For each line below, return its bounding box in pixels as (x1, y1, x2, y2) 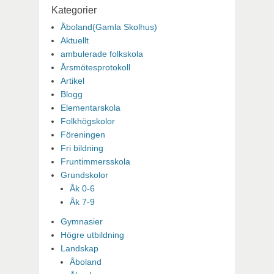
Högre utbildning (61, 229, 124, 240)
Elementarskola (61, 102, 120, 113)
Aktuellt (61, 35, 89, 45)
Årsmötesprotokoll (61, 62, 130, 72)
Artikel (61, 75, 84, 86)
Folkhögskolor (61, 116, 115, 126)
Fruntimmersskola (61, 156, 130, 166)
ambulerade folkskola (61, 48, 143, 59)
